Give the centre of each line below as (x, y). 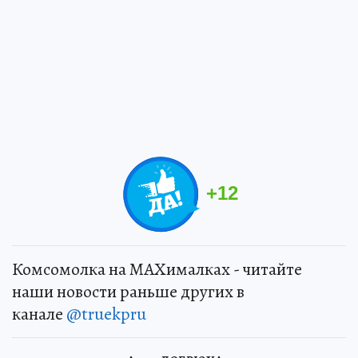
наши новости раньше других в (128, 291)
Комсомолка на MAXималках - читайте (157, 269)
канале (39, 314)
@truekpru (106, 314)
